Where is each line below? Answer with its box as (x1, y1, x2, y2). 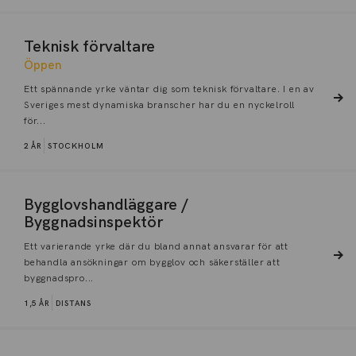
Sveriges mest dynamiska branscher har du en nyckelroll (24, 99, 296, 111)
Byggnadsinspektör (24, 213, 163, 232)
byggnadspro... (24, 273, 95, 284)
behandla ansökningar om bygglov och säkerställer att (24, 257, 281, 269)
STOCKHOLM (47, 141, 105, 151)
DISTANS (55, 299, 92, 308)
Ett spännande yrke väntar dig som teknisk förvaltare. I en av (24, 83, 315, 95)
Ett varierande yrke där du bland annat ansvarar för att (24, 241, 288, 253)
